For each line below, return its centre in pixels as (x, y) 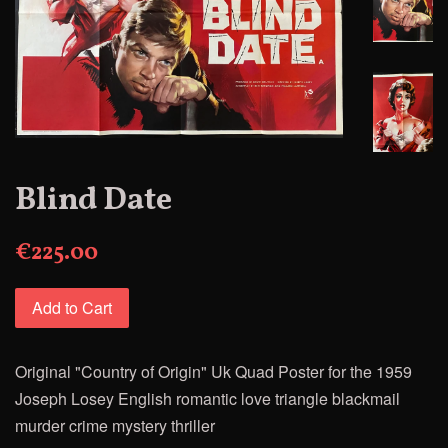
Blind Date (93, 200)
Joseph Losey (66, 398)
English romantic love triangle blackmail (259, 398)
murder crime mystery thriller (115, 425)
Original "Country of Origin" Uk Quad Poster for (182, 371)
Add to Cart (72, 307)
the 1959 (381, 371)
